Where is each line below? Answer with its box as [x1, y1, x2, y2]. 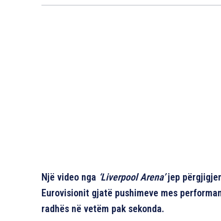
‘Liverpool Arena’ [99, 171, 165, 183]
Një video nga [41, 171, 99, 183]
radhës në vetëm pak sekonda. [41, 203, 164, 215]
